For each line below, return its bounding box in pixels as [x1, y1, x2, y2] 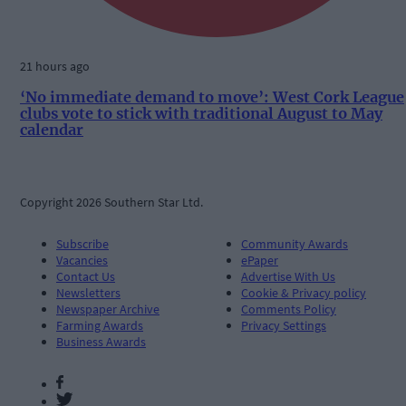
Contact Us [56, 267, 115, 285]
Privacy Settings [241, 316, 326, 333]
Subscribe [56, 235, 109, 252]
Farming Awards [56, 316, 143, 333]
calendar [20, 121, 83, 140]
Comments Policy [241, 300, 336, 317]
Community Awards [241, 235, 348, 252]
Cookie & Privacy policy [241, 284, 366, 301]
